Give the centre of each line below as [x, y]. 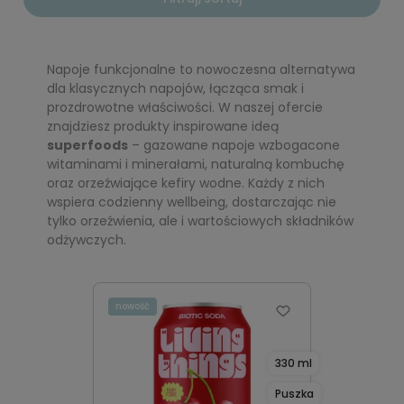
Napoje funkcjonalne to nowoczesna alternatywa [201, 69]
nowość [133, 306]
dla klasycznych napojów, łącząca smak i [175, 88]
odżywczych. [87, 240]
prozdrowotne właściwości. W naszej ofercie [185, 107]
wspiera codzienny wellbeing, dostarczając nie [192, 202]
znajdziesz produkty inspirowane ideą [163, 126]
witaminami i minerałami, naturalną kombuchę [196, 164]
